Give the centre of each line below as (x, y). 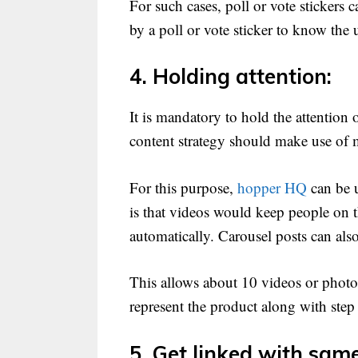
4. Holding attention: (231, 77)
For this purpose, (183, 187)
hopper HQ (272, 187)
